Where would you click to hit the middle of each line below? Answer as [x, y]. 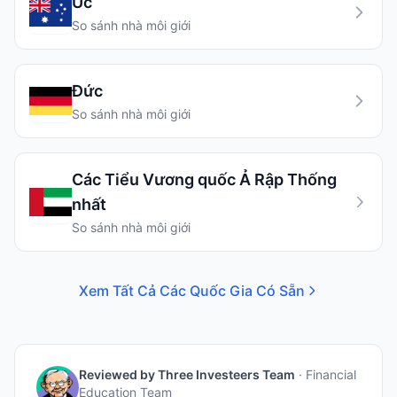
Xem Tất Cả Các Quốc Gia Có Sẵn [191, 291]
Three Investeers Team [226, 374]
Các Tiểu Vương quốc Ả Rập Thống [204, 179]
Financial [331, 374]
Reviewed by [118, 374]
